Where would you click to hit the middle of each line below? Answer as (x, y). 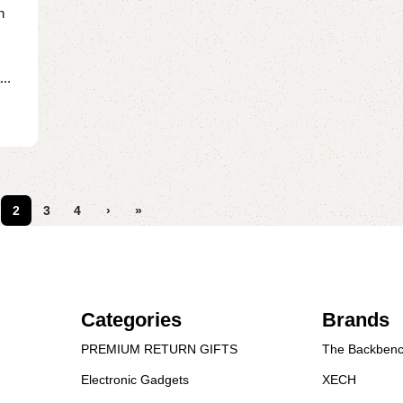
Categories (131, 320)
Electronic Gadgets (134, 380)
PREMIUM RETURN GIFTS (159, 349)
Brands (356, 320)
